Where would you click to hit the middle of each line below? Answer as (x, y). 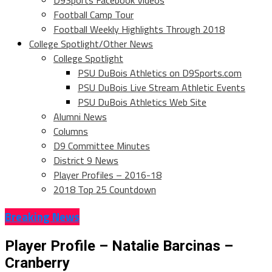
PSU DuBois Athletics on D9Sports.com (160, 73)
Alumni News (80, 117)
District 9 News (86, 161)
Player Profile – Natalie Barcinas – (119, 246)
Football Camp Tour (93, 15)
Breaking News (42, 216)
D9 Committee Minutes (102, 146)
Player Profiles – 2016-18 (107, 175)
